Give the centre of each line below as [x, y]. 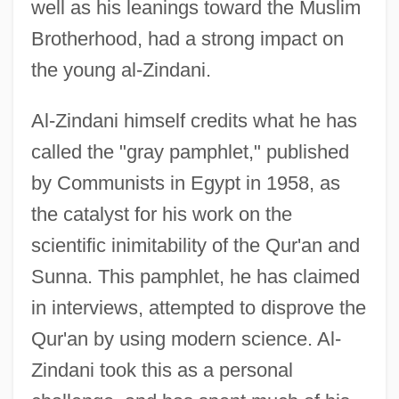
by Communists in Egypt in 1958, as [185, 183]
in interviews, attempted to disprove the [198, 307]
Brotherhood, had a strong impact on [187, 38]
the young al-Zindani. [121, 69]
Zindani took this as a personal [162, 370]
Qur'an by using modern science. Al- [186, 338]
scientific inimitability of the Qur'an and [195, 245]
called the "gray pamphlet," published [190, 151]
